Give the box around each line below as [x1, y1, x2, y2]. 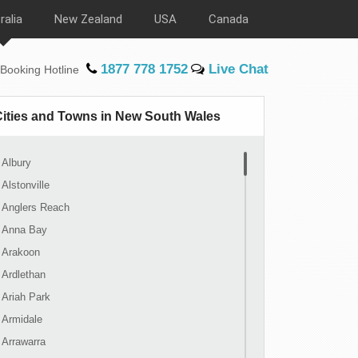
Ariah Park [2, 291, 50, 303]
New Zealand [54, 12, 122, 26]
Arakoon [2, 246, 40, 258]
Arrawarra [2, 336, 46, 348]
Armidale [2, 313, 42, 325]
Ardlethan [2, 268, 46, 280]
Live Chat [205, 61, 268, 77]
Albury [2, 157, 31, 169]
